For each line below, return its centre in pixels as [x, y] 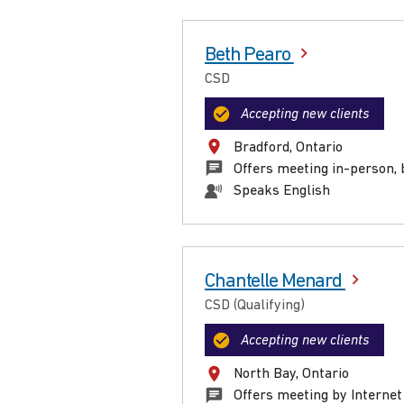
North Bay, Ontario [291, 375]
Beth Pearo [249, 55]
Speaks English [282, 191]
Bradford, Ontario [288, 147]
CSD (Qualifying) [255, 305]
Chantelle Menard [275, 281]
